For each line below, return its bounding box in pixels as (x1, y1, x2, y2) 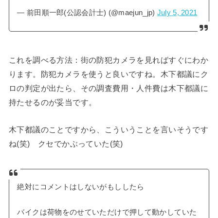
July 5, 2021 (157, 9, 198, 17)
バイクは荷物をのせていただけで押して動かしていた (17, 208, 197, 217)
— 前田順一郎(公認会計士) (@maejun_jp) (17, 9, 157, 17)
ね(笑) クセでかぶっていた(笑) (8, 139, 123, 148)
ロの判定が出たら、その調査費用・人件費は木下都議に (8, 84, 209, 93)
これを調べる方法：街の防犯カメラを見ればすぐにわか (8, 55, 209, 65)
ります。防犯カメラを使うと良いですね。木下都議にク (8, 70, 209, 79)
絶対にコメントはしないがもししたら (17, 183, 145, 191)
